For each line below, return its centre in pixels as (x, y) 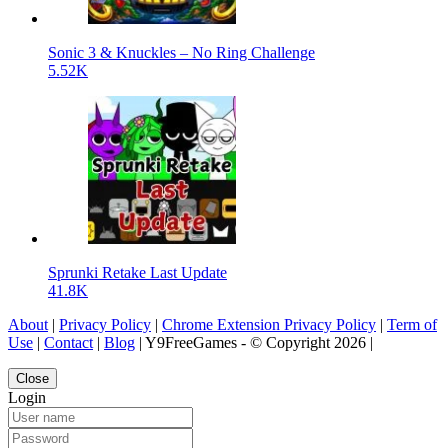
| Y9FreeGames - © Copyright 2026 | (254, 342)
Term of (412, 324)
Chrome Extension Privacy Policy (269, 324)
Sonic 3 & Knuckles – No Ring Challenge (181, 52)
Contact (68, 342)
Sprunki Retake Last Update (137, 272)
